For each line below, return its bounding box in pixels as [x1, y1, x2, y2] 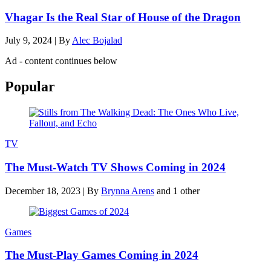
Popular [5, 79, 55, 95]
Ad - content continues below [5, 56, 117, 67]
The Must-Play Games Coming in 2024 [5, 249, 198, 262]
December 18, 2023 [5, 185, 80, 196]
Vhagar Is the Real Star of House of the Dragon [5, 10, 241, 24]
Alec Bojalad [72, 35, 122, 46]
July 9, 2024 [5, 35, 52, 46]
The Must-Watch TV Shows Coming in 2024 [5, 160, 226, 174]
